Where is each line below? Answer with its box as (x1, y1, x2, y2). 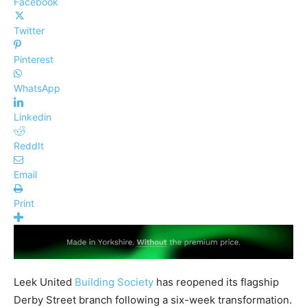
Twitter (14, 24, 45, 36)
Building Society (75, 275, 153, 289)
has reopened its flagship (153, 275, 279, 289)
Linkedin (14, 110, 51, 123)
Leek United (14, 275, 75, 289)
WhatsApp (14, 82, 60, 94)
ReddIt (14, 139, 44, 151)
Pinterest (14, 53, 53, 65)
